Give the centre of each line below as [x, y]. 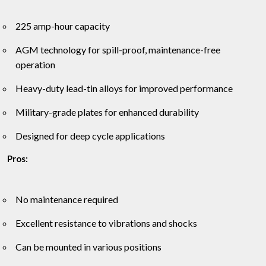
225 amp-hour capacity [63, 26]
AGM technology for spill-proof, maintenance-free [118, 50]
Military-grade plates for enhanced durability [107, 112]
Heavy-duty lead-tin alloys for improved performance [124, 88]
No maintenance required [67, 199]
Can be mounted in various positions [88, 247]
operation [35, 65]
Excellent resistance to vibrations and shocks [106, 223]
